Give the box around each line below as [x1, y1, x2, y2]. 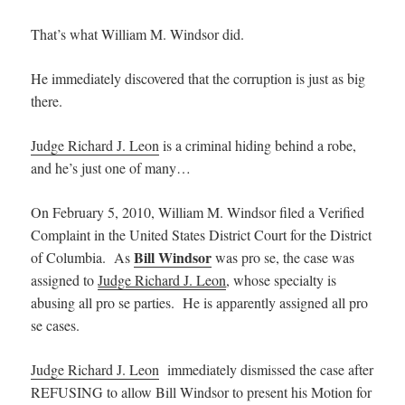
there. [31, 90, 63, 110]
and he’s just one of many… [31, 157, 192, 177]
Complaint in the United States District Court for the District [31, 224, 372, 244]
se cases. [31, 315, 80, 334]
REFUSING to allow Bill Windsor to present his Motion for [31, 381, 372, 401]
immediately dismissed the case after [159, 359, 374, 379]
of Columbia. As [31, 247, 135, 267]
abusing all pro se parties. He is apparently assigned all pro [31, 292, 369, 312]
